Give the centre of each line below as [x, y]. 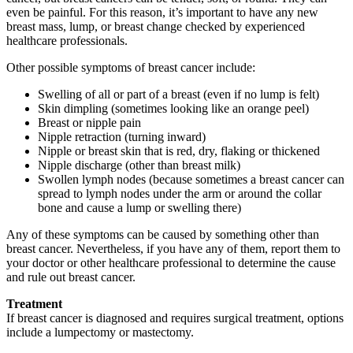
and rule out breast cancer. [71, 277]
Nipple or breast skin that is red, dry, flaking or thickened [179, 151]
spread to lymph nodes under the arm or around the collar [180, 194]
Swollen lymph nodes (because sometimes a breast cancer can [191, 180]
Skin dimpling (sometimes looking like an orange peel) [173, 109]
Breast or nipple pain [89, 123]
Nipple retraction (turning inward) [122, 137]
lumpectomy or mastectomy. [124, 333]
